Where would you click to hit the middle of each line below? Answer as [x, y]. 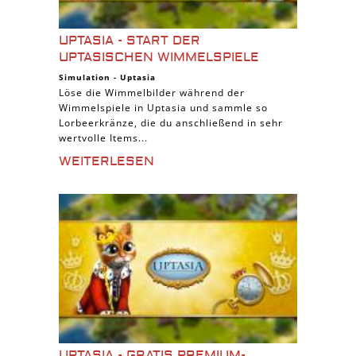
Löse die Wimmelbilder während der [152, 93]
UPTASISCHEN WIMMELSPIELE [159, 57]
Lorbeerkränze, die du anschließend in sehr [171, 123]
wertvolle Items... [103, 138]
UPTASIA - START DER [130, 41]
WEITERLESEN [106, 161]
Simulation [85, 77]
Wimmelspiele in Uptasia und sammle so [163, 108]
